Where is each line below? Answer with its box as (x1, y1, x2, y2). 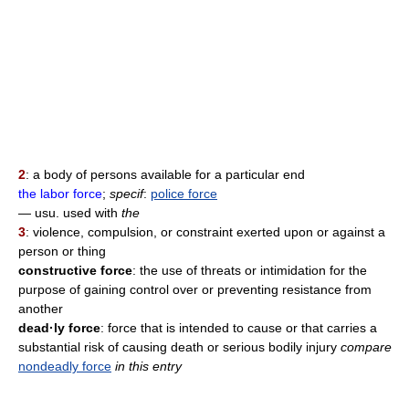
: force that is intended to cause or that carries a (100, 320, 377, 335)
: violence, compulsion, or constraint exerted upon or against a (26, 224, 385, 239)
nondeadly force (18, 358, 111, 373)
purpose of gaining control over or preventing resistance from (18, 281, 372, 297)
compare (341, 339, 392, 354)
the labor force (18, 185, 102, 201)
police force (151, 185, 217, 201)
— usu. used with (18, 204, 121, 220)
